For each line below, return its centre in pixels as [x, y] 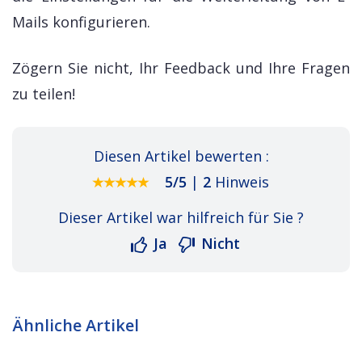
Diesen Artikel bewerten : [181, 156]
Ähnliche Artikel [76, 325]
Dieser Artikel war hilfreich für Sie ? [181, 217]
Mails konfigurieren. [81, 21]
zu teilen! [44, 93]
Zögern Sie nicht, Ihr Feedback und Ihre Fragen [181, 67]
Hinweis [242, 181]
